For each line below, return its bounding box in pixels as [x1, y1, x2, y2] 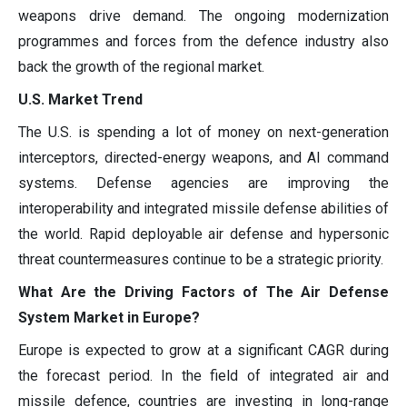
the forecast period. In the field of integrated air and [18, 366, 389, 384]
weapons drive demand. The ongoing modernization [18, 6, 389, 25]
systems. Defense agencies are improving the [18, 174, 389, 192]
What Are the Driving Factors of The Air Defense [18, 283, 389, 301]
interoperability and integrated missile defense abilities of [18, 199, 389, 217]
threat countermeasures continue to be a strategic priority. [18, 250, 383, 268]
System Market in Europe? [18, 308, 200, 326]
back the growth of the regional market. [18, 57, 264, 75]
